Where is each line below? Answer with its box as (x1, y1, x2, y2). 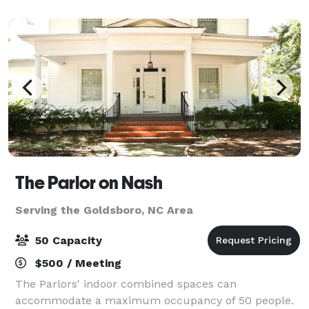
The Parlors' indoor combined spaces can (15, 277, 237, 290)
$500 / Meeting (32, 256, 121, 270)
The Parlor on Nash (15, 172, 163, 193)
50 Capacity (32, 233, 102, 247)
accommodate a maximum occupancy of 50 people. (15, 293, 294, 307)
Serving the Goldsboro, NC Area (15, 203, 193, 217)
